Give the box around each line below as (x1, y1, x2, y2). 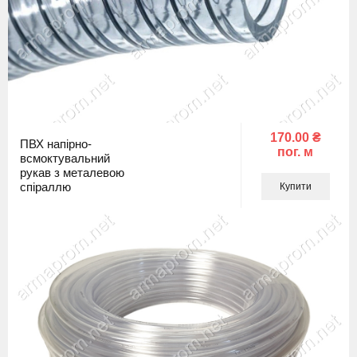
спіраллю (20, 179, 71, 194)
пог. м (277, 145, 313, 159)
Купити (279, 181, 312, 192)
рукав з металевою (20, 165, 124, 179)
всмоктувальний (20, 151, 110, 165)
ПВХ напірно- (20, 136, 92, 151)
